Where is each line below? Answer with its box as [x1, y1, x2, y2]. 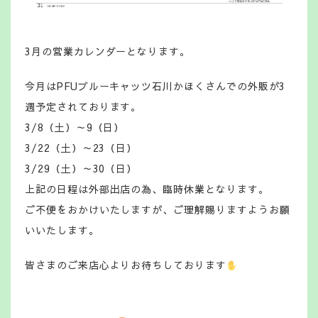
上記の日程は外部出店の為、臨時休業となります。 [25, 182, 269, 197]
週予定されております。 [25, 99, 142, 114]
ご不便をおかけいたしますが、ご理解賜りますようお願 [25, 202, 290, 217]
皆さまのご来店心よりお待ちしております [25, 258, 226, 273]
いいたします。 [25, 223, 99, 238]
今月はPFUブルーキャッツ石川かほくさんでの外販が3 [25, 79, 286, 94]
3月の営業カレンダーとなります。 [25, 44, 190, 59]
